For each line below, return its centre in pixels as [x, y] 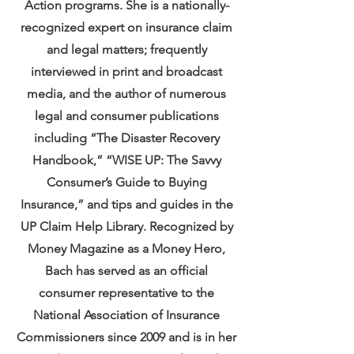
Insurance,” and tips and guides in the [126, 204]
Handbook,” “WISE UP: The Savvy [126, 160]
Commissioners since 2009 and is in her [126, 337]
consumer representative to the [126, 293]
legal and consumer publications [126, 116]
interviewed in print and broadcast [126, 72]
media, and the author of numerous [126, 94]
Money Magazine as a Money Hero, [126, 249]
